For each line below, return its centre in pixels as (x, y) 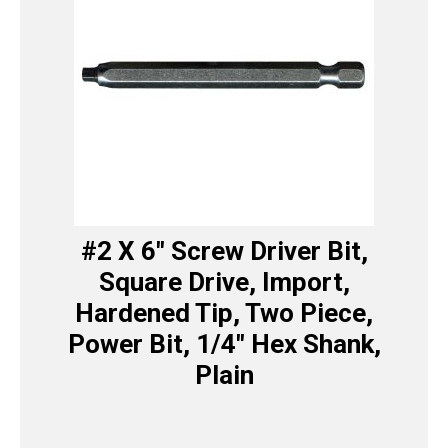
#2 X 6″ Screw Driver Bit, (224, 250)
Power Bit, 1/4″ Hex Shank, (224, 343)
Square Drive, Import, (224, 281)
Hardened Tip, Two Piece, (224, 312)
